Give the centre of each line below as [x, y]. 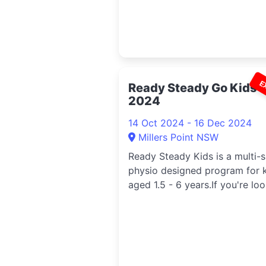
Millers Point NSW [178, 137]
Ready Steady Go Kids [193, 88]
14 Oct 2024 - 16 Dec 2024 [190, 123]
